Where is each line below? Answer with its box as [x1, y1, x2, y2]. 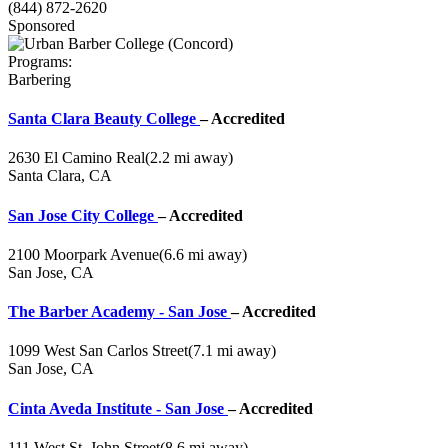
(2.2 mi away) [145, 149, 233, 167]
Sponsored [8, 16, 75, 34]
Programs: [8, 52, 72, 70]
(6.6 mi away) [159, 245, 247, 263]
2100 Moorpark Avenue [8, 245, 159, 263]
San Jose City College [8, 206, 158, 224]
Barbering [8, 70, 71, 88]
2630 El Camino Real [8, 149, 145, 167]
